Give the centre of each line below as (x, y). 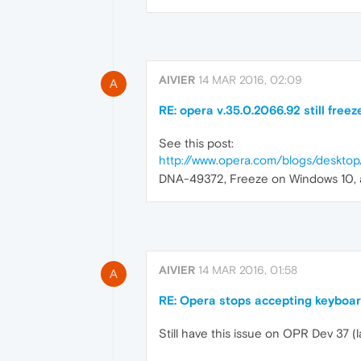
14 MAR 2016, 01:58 (248, 270)
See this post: (196, 143)
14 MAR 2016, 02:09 (250, 80)
